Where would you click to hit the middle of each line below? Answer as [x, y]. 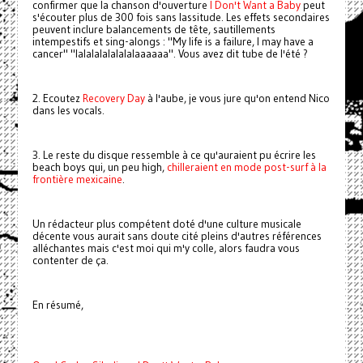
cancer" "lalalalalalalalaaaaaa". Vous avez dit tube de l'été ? [170, 53]
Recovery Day [113, 98]
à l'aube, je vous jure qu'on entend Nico [237, 98]
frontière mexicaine [77, 179]
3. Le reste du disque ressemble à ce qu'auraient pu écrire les [174, 155]
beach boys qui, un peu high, [99, 167]
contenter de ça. [70, 260]
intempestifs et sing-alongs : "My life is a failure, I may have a [173, 41]
